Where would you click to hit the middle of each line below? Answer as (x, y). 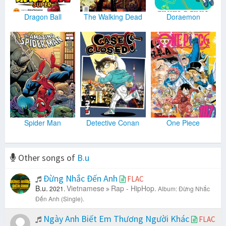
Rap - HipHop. (134, 188)
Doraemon (183, 17)
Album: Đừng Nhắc (184, 189)
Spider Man (43, 123)
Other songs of (47, 158)
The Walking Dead (113, 17)
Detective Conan (113, 123)
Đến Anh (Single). (60, 199)
